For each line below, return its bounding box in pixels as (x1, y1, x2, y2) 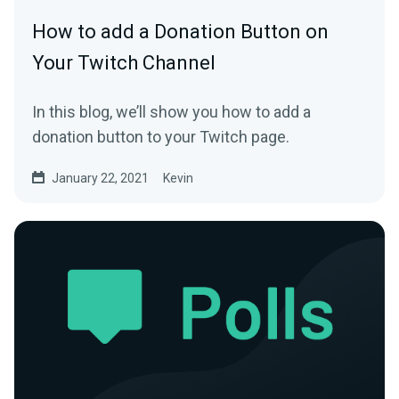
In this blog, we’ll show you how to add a (32, 102, 311, 122)
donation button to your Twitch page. (32, 127, 289, 147)
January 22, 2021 (52, 171, 149, 186)
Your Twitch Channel (32, 52, 216, 75)
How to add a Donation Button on (32, 20, 329, 44)
